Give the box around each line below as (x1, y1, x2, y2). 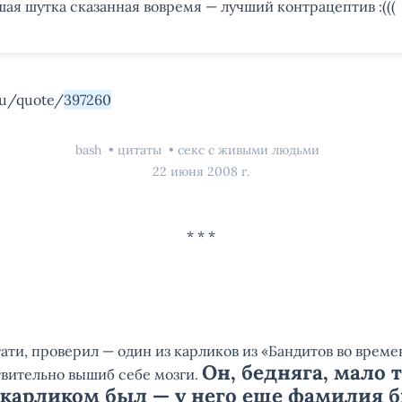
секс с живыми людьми (178, 142, 319, 158)
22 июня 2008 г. (153, 163, 249, 179)
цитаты (118, 142, 165, 158)
